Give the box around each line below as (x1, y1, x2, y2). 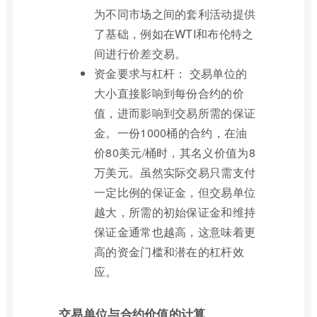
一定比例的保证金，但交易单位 (94, 183, 256, 200)
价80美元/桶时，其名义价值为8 (94, 144, 255, 161)
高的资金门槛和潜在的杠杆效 (94, 243, 244, 260)
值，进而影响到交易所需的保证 (94, 104, 256, 121)
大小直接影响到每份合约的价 (94, 84, 244, 101)
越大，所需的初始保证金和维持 (94, 203, 256, 220)
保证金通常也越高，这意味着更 (94, 223, 256, 240)
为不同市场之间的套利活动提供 (94, 5, 256, 22)
